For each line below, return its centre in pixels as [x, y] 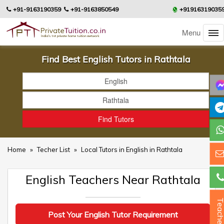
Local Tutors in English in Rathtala [132, 149]
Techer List [54, 149]
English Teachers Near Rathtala [113, 179]
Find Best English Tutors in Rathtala [116, 59]
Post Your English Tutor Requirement [113, 214]
